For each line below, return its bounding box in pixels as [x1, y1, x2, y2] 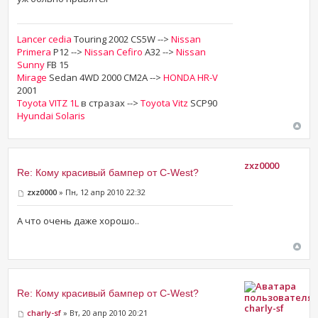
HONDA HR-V [163, 71, 219, 84]
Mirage [17, 71, 48, 84]
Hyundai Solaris [17, 109, 86, 123]
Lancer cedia [17, 33, 72, 46]
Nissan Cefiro [84, 45, 143, 59]
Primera [17, 45, 52, 59]
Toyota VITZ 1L [17, 97, 79, 110]
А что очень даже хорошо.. [17, 214, 140, 227]
